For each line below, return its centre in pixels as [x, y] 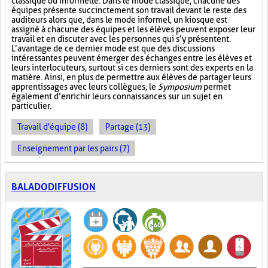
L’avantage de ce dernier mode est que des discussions [113, 48]
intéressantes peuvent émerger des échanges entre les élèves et [132, 58]
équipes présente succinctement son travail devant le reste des [129, 10]
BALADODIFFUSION [54, 187]
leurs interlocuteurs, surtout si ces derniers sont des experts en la [132, 68]
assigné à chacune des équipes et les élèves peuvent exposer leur [133, 29]
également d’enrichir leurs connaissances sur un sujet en [117, 96]
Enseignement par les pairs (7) [73, 148]
